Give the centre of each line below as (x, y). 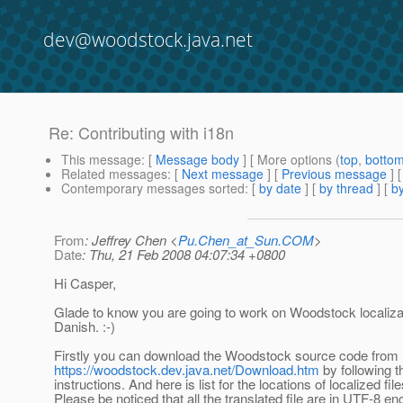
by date (280, 188)
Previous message (334, 174)
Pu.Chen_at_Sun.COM (246, 240)
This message (101, 160)
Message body (197, 160)
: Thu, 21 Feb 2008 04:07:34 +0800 (184, 255)
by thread (346, 188)
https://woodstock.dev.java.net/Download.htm (187, 370)
